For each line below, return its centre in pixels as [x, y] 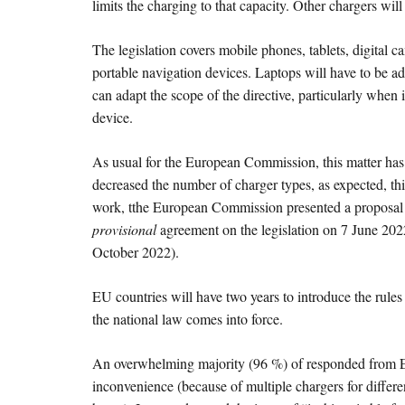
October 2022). [136, 252]
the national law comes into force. [188, 319]
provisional [124, 230]
